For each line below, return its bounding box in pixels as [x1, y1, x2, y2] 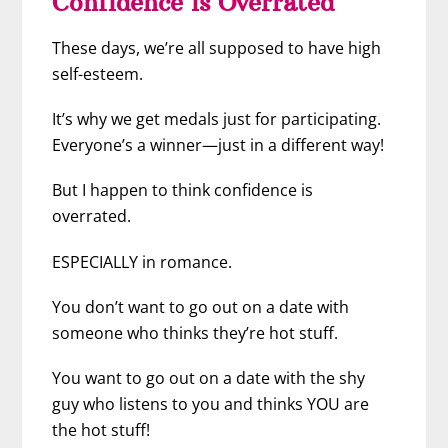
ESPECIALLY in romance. [52, 250, 233, 273]
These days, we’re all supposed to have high [52, 37, 382, 60]
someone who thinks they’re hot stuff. [52, 321, 339, 344]
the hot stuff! [52, 419, 151, 442]
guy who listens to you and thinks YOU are [52, 393, 370, 416]
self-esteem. [52, 63, 144, 86]
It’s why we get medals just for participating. [52, 108, 382, 131]
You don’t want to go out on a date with [52, 295, 350, 318]
